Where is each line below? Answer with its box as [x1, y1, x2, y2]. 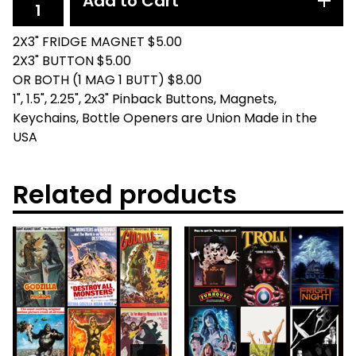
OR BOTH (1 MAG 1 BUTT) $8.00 [13, 71, 202, 90]
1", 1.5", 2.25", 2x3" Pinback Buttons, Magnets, [13, 90, 277, 109]
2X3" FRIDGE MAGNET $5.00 [13, 33, 182, 52]
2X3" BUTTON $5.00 [13, 52, 131, 71]
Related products [13, 176, 237, 213]
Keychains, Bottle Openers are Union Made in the [13, 109, 317, 128]
